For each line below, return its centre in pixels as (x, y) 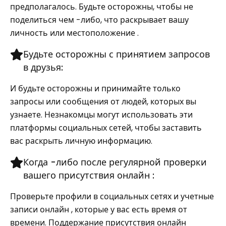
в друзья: (44, 67)
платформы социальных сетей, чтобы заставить (106, 128)
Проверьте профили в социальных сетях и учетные (112, 196)
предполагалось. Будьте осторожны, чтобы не (102, 7)
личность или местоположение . (74, 33)
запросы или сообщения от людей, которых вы (103, 102)
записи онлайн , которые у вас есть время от (99, 210)
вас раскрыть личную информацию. (81, 141)
